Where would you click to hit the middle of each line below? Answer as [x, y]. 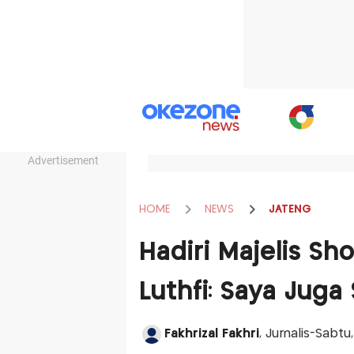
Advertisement [63, 160]
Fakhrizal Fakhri [211, 334]
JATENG [290, 209]
